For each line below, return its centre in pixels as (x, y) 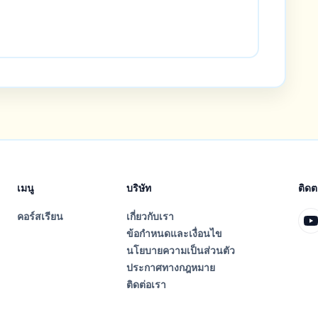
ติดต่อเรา (146, 285)
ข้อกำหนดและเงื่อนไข (174, 234)
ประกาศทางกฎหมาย (171, 268)
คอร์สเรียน (40, 216)
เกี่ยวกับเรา (150, 216)
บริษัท (139, 188)
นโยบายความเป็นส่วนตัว (181, 251)
